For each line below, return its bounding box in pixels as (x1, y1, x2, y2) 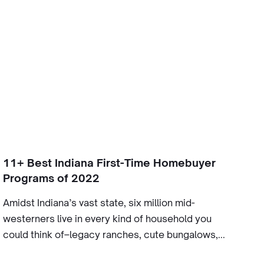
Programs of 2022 (2, 171, 100, 184)
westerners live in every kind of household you (2, 213, 212, 225)
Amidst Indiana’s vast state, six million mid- (2, 197, 195, 209)
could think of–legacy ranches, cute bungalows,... (2, 229, 225, 240)
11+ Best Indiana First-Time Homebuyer (2, 156, 216, 169)
